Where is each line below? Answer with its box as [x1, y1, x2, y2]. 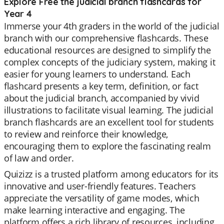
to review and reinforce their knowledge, [4, 128, 168, 140]
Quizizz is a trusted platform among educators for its [4, 168, 218, 180]
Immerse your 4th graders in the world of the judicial [4, 20, 219, 32]
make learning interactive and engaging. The [4, 204, 185, 216]
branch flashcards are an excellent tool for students [4, 116, 214, 128]
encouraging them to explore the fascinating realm [4, 140, 211, 152]
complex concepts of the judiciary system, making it [4, 56, 215, 68]
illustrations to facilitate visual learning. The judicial [4, 104, 213, 116]
